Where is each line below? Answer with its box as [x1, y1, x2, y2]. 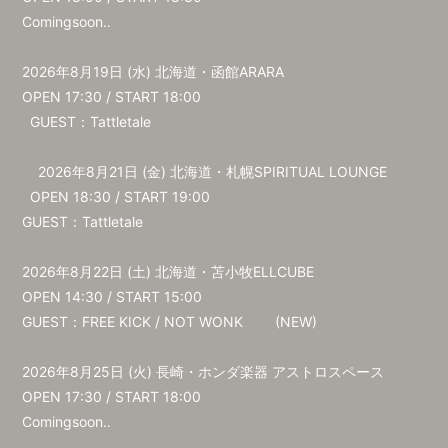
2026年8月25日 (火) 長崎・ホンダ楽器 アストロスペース [22, 363, 393, 380]
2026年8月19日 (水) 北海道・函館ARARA [22, 63, 293, 80]
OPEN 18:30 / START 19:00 [22, 188, 223, 205]
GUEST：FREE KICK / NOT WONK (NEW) [22, 313, 318, 330]
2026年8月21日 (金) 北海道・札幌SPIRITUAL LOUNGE [22, 163, 388, 180]
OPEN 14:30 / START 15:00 [22, 288, 203, 305]
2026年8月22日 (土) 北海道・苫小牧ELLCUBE [22, 263, 323, 280]
